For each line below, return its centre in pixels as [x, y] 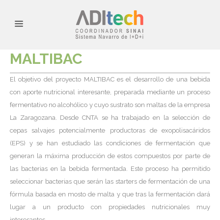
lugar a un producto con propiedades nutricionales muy [110, 207]
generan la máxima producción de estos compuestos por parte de [110, 156]
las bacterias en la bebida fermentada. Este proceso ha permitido [110, 169]
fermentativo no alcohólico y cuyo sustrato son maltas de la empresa [110, 105]
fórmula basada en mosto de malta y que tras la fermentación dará [110, 194]
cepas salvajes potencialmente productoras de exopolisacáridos [110, 130]
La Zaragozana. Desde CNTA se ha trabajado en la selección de [110, 118]
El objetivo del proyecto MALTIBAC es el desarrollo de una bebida [110, 79]
